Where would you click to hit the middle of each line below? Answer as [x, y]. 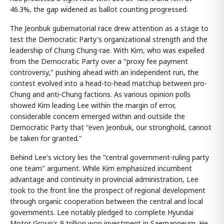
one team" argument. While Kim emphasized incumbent [101, 168]
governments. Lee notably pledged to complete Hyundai [102, 212]
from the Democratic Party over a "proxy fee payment [99, 61]
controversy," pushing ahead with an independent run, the [104, 72]
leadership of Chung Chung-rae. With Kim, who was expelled [107, 50]
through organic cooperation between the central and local [106, 201]
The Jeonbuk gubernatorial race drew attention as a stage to [109, 28]
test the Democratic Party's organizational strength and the [109, 39]
